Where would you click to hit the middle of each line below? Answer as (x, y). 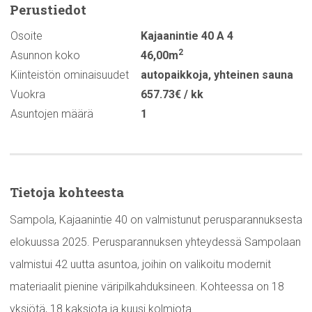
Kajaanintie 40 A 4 (187, 36)
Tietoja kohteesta (67, 192)
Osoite (26, 36)
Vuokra (28, 95)
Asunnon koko (45, 56)
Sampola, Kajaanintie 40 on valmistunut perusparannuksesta (156, 220)
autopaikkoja (174, 75)
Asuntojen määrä (52, 114)
